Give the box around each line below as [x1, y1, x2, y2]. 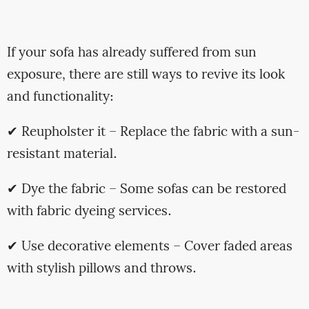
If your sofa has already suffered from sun [6, 42, 257, 63]
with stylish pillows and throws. [6, 259, 197, 280]
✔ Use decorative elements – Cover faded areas [6, 237, 292, 258]
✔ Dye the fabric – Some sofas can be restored [6, 179, 286, 201]
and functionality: [6, 86, 114, 108]
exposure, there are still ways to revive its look [6, 64, 285, 86]
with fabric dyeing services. [6, 201, 172, 223]
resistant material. [6, 143, 117, 165]
